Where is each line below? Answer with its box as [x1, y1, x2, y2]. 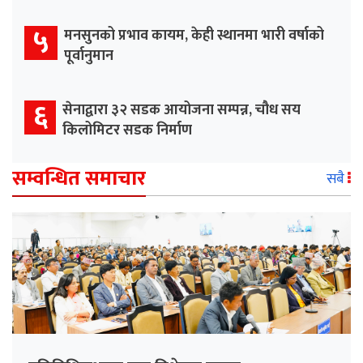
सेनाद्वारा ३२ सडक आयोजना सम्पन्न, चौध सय [62, 98, 301, 123]
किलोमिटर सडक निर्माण [62, 118, 192, 143]
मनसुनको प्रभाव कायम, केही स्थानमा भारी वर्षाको [64, 23, 324, 49]
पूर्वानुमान [64, 44, 113, 69]
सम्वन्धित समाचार [12, 162, 146, 196]
